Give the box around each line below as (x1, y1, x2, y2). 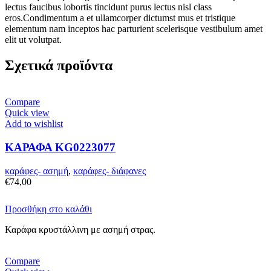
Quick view (5, 108, 50, 119)
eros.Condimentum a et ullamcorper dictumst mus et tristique (5, 13, 235, 24)
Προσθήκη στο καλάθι (5, 203, 92, 214)
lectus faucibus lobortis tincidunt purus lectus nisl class (5, 2, 212, 13)
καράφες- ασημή (5, 165, 68, 176)
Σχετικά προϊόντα (5, 57, 113, 74)
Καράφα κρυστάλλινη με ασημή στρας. (5, 224, 155, 235)
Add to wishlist (5, 119, 63, 129)
